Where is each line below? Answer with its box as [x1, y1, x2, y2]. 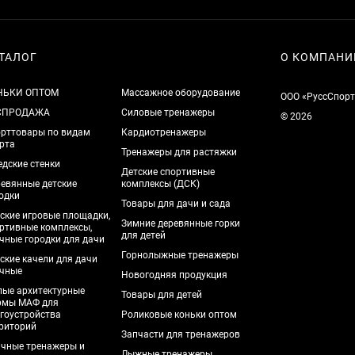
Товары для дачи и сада [121, 198, 231, 209]
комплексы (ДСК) [121, 178, 200, 189]
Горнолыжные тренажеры [121, 250, 239, 261]
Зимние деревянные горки [121, 218, 241, 229]
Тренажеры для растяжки [121, 147, 238, 158]
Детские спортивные [121, 166, 216, 177]
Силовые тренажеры [121, 107, 216, 118]
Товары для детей [121, 289, 203, 300]
